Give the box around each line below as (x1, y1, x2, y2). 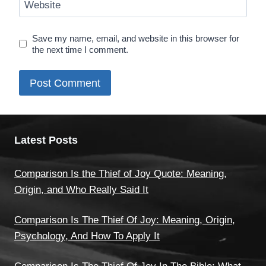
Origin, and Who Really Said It (14, 184, 148, 196)
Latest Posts (14, 134, 78, 147)
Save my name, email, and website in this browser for (32, 33, 240, 43)
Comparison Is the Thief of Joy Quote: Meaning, (14, 168, 227, 180)
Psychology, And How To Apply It (14, 230, 160, 242)
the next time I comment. (32, 44, 129, 55)
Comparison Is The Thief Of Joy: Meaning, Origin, (14, 214, 235, 226)
